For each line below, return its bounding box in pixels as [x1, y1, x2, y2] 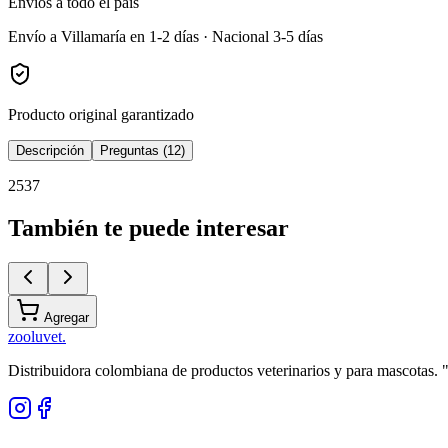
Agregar [40, 309, 89, 325]
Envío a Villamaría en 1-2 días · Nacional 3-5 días [8, 27, 323, 45]
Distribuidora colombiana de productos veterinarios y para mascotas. [8, 361, 438, 379]
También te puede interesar [8, 214, 289, 241]
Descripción [16, 142, 84, 158]
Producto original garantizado [8, 105, 194, 123]
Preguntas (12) [100, 142, 185, 158]
